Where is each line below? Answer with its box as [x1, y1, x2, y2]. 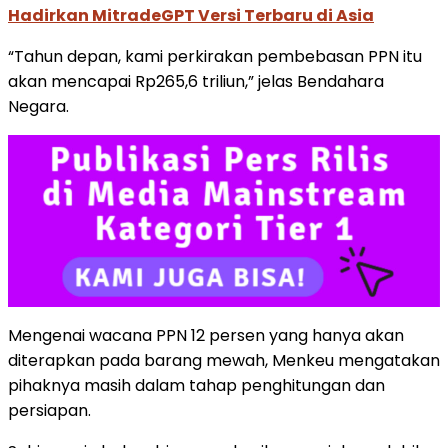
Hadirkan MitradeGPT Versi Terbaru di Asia [8, 3, 374, 27]
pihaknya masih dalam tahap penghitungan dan [8, 374, 385, 398]
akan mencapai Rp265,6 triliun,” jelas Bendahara [8, 69, 384, 93]
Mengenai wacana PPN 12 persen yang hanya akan [8, 324, 404, 348]
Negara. [8, 94, 69, 118]
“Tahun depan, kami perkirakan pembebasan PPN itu [8, 44, 422, 68]
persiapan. [8, 399, 91, 423]
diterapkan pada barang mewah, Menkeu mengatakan [8, 349, 440, 373]
